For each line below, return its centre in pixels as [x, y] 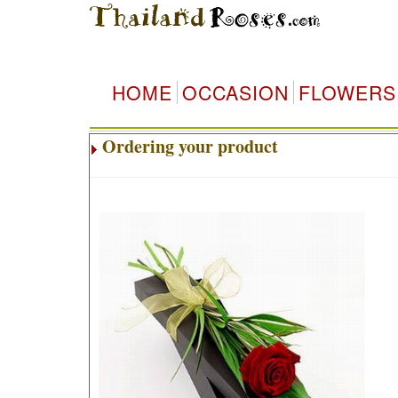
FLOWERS [347, 92]
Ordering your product [190, 146]
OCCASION [235, 92]
